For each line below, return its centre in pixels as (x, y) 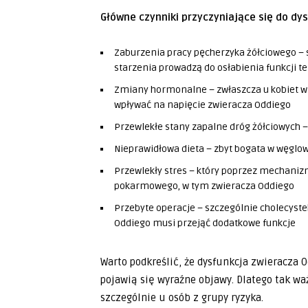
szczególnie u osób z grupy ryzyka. (182, 298)
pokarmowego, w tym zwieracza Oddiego (204, 186)
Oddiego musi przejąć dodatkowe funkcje (205, 223)
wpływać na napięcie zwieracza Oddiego (202, 105)
